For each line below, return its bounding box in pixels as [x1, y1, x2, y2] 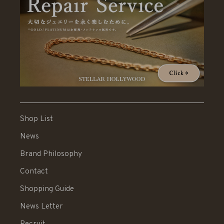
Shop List [20, 113, 53, 124]
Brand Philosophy [20, 148, 82, 159]
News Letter [20, 201, 63, 211]
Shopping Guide [20, 183, 74, 194]
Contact [20, 166, 48, 176]
